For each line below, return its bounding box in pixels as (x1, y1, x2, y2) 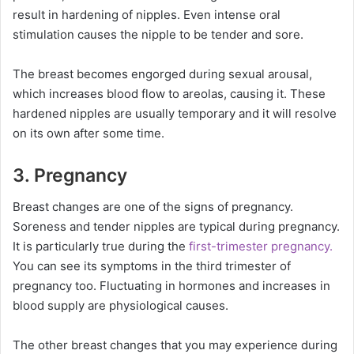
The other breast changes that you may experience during (13, 337, 337, 352)
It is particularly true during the (13, 239, 189, 254)
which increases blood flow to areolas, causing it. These (13, 85, 326, 101)
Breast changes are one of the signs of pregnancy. (13, 199, 293, 214)
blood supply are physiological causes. (13, 298, 232, 313)
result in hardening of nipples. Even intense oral (13, 6, 281, 22)
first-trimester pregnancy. (189, 239, 333, 254)
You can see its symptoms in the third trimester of (13, 258, 291, 273)
